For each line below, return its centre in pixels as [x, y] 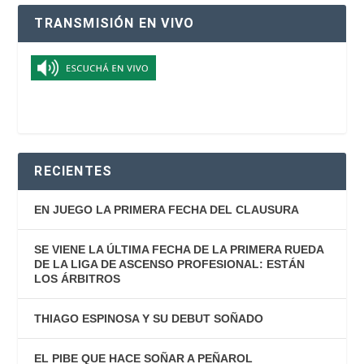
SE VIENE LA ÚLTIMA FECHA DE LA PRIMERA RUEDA [179, 249]
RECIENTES [74, 171]
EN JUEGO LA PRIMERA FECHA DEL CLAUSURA [167, 209]
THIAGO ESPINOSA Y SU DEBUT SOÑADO [149, 318]
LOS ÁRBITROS [78, 278]
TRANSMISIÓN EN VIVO [115, 23]
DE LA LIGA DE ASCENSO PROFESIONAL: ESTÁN [170, 264]
